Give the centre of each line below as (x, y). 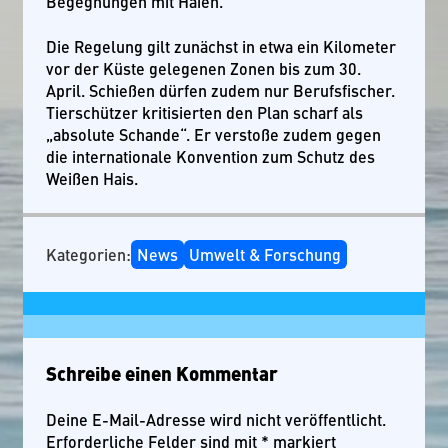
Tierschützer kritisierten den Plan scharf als (204, 112)
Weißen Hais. (92, 178)
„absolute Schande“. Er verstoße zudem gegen (213, 134)
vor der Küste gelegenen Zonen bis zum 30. (203, 68)
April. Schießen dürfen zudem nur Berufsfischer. (220, 90)
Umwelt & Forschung (265, 254)
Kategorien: (88, 254)
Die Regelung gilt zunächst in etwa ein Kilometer (221, 46)
